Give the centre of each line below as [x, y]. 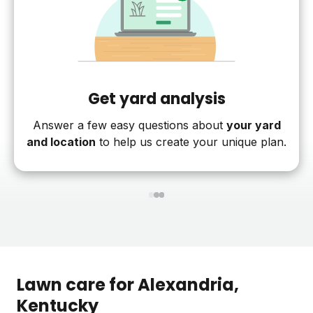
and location [61, 142]
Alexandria [186, 284]
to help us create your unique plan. [191, 142]
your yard [253, 125]
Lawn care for [77, 284]
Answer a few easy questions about [128, 125]
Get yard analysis [156, 99]
